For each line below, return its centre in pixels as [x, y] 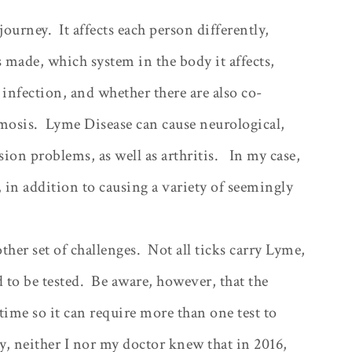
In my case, [264, 155]
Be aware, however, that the [180, 281]
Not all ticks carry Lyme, [227, 249]
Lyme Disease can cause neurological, [165, 124]
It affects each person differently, [164, 29]
